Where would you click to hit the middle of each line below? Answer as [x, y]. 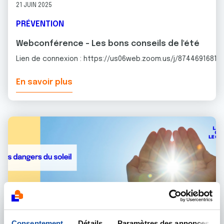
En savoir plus [44, 82]
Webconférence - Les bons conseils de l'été [108, 44]
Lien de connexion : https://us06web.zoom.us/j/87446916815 [118, 59]
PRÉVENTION [40, 24]
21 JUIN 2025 [34, 5]
